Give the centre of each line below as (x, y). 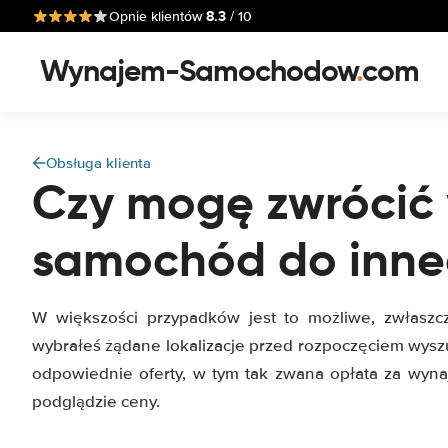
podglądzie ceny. (96, 401)
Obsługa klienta (98, 163)
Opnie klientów (157, 16)
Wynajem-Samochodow (198, 70)
